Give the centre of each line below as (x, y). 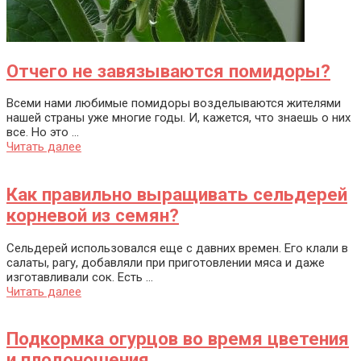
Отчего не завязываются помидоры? (168, 71)
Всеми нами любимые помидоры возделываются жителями (174, 104)
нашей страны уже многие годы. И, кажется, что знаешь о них (178, 118)
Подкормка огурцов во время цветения (178, 339)
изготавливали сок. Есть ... (80, 277)
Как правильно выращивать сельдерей (177, 195)
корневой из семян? (93, 216)
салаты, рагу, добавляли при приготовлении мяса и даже (166, 262)
